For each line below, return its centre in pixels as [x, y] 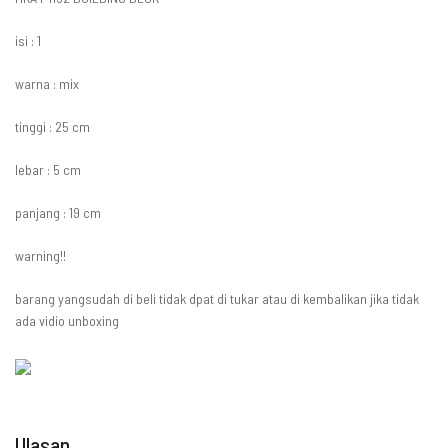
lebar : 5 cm [48, 169]
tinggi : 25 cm [52, 126]
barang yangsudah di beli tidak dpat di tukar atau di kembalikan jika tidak [217, 298]
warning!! [40, 255]
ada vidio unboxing [67, 320]
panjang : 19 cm [58, 212]
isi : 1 [28, 40]
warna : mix [47, 83]
